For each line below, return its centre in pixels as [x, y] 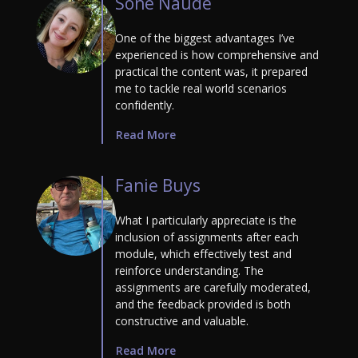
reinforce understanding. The [189, 271]
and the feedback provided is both [203, 304]
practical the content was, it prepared [211, 72]
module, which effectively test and [203, 254]
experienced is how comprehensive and [217, 55]
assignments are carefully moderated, [213, 288]
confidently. [145, 105]
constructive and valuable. [182, 321]
